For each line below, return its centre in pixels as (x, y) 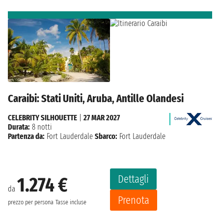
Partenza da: (26, 137)
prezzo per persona (31, 202)
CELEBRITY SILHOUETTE (42, 118)
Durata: (19, 127)
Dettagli (133, 179)
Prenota (134, 200)
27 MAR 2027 (102, 118)
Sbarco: (106, 137)
